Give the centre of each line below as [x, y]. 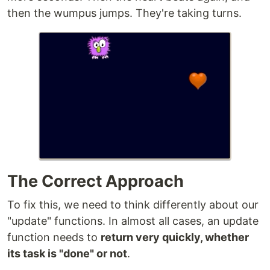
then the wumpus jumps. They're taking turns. [124, 13]
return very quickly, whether [175, 237]
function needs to [54, 237]
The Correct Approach [96, 181]
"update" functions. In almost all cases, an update [133, 221]
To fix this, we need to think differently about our [133, 205]
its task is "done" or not [67, 253]
